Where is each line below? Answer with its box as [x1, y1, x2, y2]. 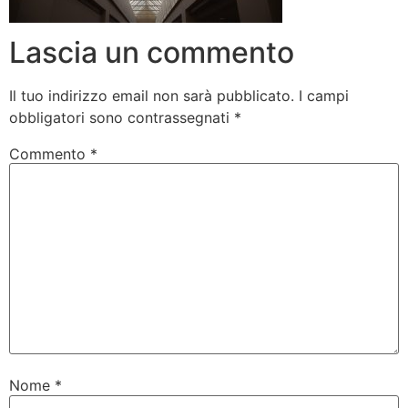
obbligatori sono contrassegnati [9, 107, 234, 127]
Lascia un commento [9, 34, 294, 70]
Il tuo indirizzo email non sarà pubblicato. [9, 86, 294, 105]
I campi [299, 86, 349, 105]
